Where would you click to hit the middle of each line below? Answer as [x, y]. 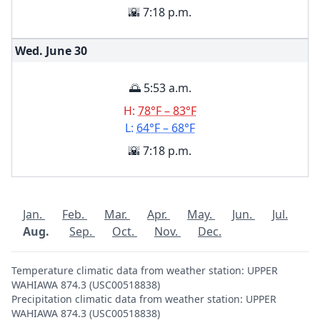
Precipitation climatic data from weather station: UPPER [144, 299]
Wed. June [43, 51]
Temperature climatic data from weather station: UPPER [145, 270]
